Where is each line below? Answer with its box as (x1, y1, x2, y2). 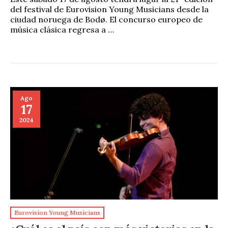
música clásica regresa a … (10, 24, 114, 35)
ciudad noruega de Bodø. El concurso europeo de (10, 14, 203, 24)
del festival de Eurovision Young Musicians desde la (10, 4, 209, 14)
